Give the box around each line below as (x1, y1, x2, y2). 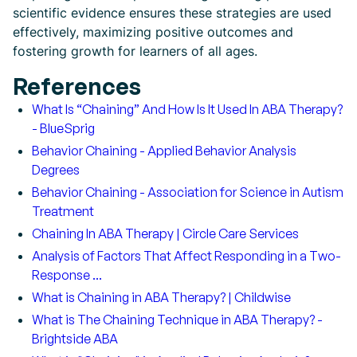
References (13, 72, 141, 100)
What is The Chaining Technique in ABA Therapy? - (32, 312, 323, 328)
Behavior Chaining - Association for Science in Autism (32, 184, 343, 200)
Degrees (32, 162, 80, 178)
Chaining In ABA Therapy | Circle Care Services (32, 226, 299, 241)
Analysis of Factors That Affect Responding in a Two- (32, 248, 341, 264)
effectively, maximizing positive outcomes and (13, 24, 293, 40)
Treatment (32, 203, 94, 219)
